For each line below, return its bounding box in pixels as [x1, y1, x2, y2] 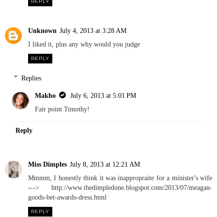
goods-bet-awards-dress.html [28, 193, 107, 201]
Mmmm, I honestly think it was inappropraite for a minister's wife [28, 173, 212, 182]
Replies [21, 74, 42, 82]
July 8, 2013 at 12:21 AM [70, 160, 140, 168]
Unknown [28, 27, 57, 35]
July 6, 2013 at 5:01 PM [70, 91, 137, 99]
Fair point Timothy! [35, 105, 90, 113]
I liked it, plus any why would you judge [28, 40, 140, 48]
